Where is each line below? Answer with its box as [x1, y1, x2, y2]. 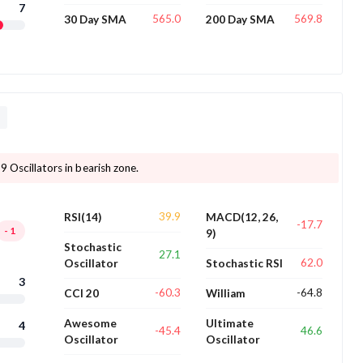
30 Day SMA [64, 12, 127, 26]
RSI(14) [64, 210, 102, 224]
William [205, 286, 246, 300]
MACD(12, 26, [205, 210, 278, 224]
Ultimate [205, 316, 254, 330]
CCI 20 [64, 286, 100, 300]
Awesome [64, 316, 117, 330]
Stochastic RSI [205, 256, 283, 270]
